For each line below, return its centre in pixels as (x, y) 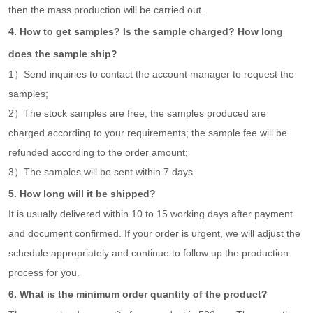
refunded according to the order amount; (99, 153)
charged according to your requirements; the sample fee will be (148, 133)
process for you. (44, 273)
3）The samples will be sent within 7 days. (102, 172)
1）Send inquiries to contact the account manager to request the (152, 74)
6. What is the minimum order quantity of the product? (138, 294)
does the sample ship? (63, 54)
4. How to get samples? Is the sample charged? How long (146, 32)
